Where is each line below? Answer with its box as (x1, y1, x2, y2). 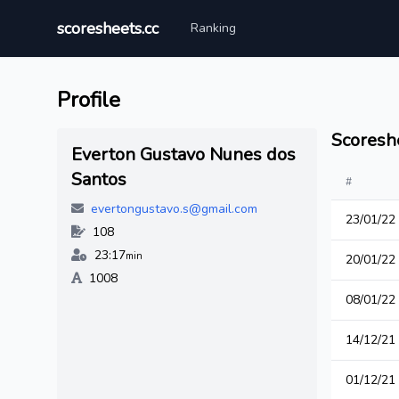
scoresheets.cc (57, 18, 159, 39)
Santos (71, 167, 126, 191)
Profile (57, 85, 120, 114)
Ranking (191, 20, 236, 37)
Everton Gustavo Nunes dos (71, 142, 296, 167)
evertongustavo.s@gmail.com (91, 200, 257, 217)
